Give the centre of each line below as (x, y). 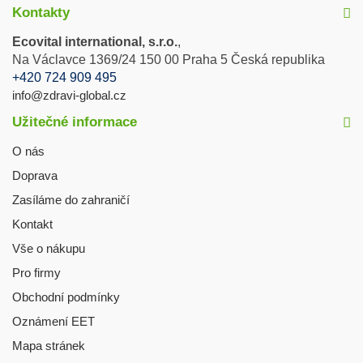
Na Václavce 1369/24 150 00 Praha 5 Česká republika (169, 59)
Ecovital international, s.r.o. (95, 41)
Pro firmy (36, 272)
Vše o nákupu (49, 248)
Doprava (35, 175)
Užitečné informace (75, 122)
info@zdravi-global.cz (69, 95)
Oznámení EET (53, 321)
